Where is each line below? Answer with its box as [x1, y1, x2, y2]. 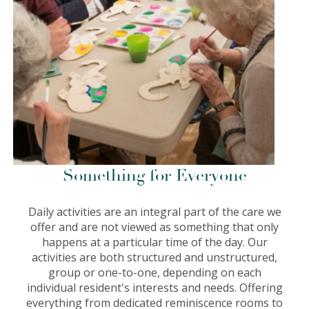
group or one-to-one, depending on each [48, 264, 261, 280]
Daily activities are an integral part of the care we [28, 203, 281, 219]
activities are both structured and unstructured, [32, 249, 277, 265]
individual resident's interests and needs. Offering [26, 279, 283, 295]
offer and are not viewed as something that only [30, 219, 279, 235]
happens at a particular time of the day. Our [41, 234, 268, 250]
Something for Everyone [62, 164, 247, 186]
